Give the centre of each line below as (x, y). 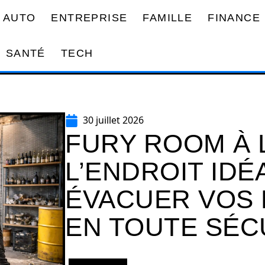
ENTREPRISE (89, 17)
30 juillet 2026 (113, 120)
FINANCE (234, 17)
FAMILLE (168, 17)
